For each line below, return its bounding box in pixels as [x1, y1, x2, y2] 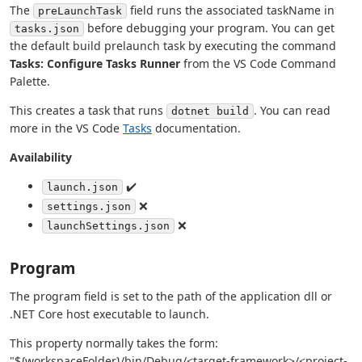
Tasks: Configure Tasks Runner [10, 56, 180, 72]
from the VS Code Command [180, 56, 336, 72]
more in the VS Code [10, 120, 123, 137]
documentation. [152, 120, 241, 137]
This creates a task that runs [10, 103, 166, 119]
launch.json [47, 181, 118, 194]
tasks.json [15, 23, 79, 36]
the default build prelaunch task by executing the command [10, 38, 336, 54]
